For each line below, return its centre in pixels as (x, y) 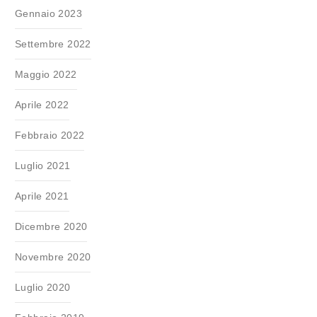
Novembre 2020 (53, 257)
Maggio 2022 (46, 74)
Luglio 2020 (43, 287)
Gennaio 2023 (49, 13)
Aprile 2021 (42, 196)
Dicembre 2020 (51, 226)
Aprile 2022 (42, 105)
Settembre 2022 (53, 44)
